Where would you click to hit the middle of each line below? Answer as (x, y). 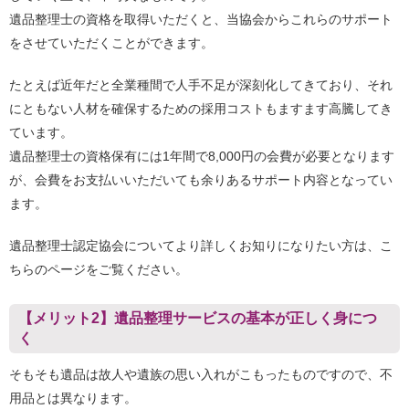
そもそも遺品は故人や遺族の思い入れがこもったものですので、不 (201, 375)
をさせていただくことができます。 (111, 43)
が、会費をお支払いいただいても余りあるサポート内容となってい (201, 180)
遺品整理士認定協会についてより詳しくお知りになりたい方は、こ (201, 246)
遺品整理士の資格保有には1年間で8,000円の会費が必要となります (202, 157)
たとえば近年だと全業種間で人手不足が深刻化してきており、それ (201, 85)
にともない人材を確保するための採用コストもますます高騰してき (201, 109)
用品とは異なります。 (73, 399)
